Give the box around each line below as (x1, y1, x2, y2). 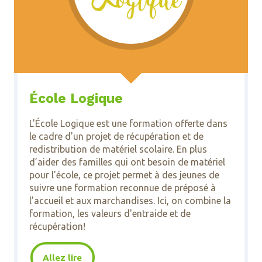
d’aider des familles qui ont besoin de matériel (29, 156, 225, 167)
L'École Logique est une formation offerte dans (29, 118, 227, 129)
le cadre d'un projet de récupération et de (29, 130, 204, 142)
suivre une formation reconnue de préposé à (29, 182, 216, 193)
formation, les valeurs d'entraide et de (29, 208, 191, 219)
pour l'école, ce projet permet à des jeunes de (29, 169, 219, 180)
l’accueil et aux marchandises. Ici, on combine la (29, 195, 231, 206)
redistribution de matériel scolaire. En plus (29, 143, 207, 154)
